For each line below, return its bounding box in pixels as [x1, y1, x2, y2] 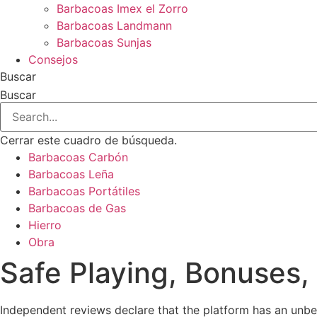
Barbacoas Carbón [28, 150, 128, 164]
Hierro [28, 218, 62, 232]
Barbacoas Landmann [57, 18, 172, 33]
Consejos [28, 52, 78, 67]
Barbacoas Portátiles [28, 184, 140, 198]
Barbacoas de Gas [28, 201, 126, 215]
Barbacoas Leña [28, 167, 114, 181]
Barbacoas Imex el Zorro [57, 1, 188, 16]
